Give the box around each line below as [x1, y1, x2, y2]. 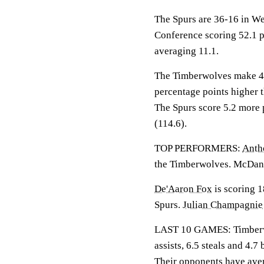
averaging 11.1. [154, 45, 219, 57]
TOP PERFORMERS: [154, 143, 242, 154]
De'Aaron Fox [154, 183, 212, 194]
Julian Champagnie [183, 199, 263, 210]
